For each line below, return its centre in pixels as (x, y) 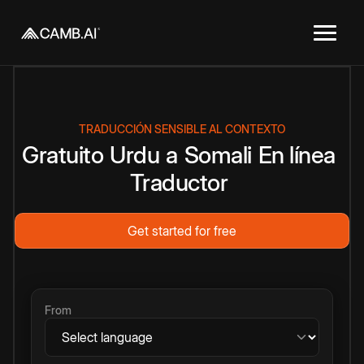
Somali (218, 155)
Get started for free (182, 231)
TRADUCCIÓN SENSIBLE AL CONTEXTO (182, 129)
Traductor (179, 182)
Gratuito (63, 155)
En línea (297, 155)
